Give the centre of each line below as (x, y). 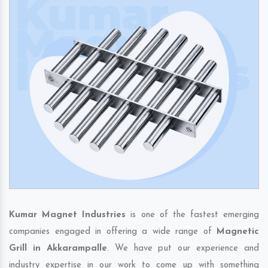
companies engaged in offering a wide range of (113, 232)
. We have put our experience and (183, 249)
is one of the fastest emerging (192, 215)
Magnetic (238, 232)
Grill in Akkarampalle (58, 249)
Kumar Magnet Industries (68, 215)
